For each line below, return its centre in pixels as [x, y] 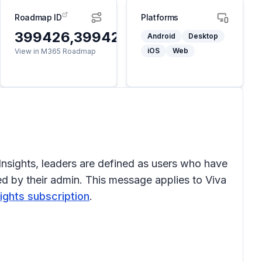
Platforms [160, 17]
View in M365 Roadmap [55, 51]
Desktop [203, 36]
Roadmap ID [38, 17]
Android [161, 36]
